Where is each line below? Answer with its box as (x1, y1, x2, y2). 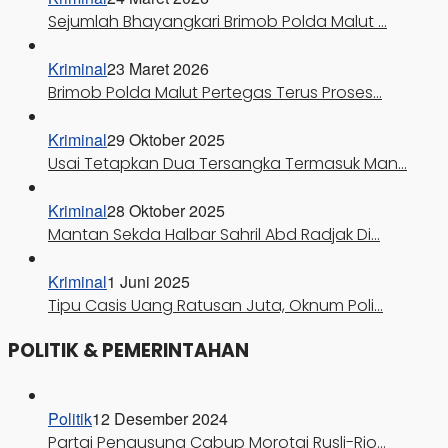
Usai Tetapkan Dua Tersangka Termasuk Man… (48, 151, 407, 175)
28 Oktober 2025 (107, 198, 225, 222)
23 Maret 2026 (107, 56, 209, 80)
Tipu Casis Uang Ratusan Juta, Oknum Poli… (48, 293, 383, 317)
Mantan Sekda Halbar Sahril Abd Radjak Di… (48, 222, 380, 246)
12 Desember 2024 (92, 407, 228, 431)
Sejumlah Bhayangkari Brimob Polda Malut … (48, 9, 387, 33)
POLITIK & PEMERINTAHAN (8, 337, 249, 365)
